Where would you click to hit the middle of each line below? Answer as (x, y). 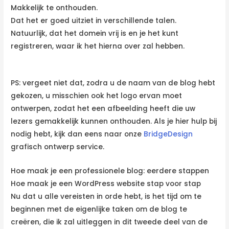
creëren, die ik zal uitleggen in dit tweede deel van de (109, 222)
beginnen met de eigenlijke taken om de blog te (99, 209)
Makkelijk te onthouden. (54, 8)
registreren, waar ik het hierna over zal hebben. (98, 46)
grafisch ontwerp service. (58, 147)
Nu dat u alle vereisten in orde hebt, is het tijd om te (106, 196)
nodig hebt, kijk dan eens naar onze (77, 134)
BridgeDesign (168, 134)
